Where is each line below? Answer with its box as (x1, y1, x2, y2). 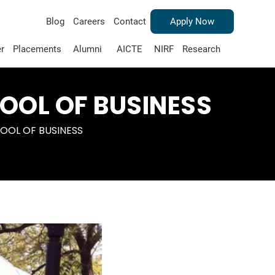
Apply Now (169, 16, 214, 27)
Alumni (72, 44, 102, 55)
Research (182, 44, 220, 55)
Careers (72, 16, 105, 27)
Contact (113, 16, 146, 27)
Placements (12, 44, 61, 55)
